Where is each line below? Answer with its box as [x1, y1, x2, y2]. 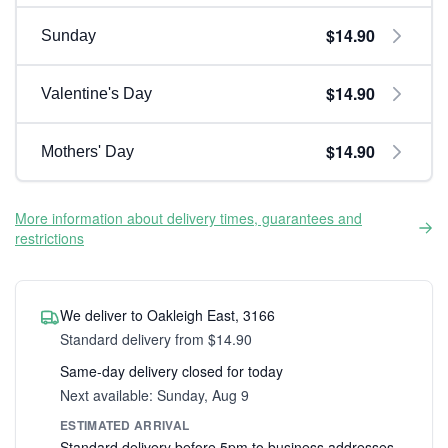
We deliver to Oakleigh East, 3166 [60, 305, 275, 325]
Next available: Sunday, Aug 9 [60, 385, 249, 405]
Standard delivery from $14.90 [60, 329, 252, 349]
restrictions [15, 228, 84, 248]
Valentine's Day [41, 85, 152, 102]
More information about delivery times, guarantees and [15, 208, 362, 228]
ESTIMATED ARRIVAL [60, 416, 190, 434]
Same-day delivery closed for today [60, 361, 283, 381]
